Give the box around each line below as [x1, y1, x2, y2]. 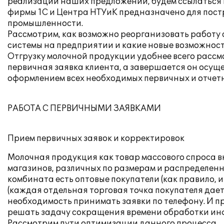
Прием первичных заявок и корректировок [7, 133, 184, 143]
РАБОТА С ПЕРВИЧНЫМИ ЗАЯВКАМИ [7, 103, 161, 113]
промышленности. [7, 18, 83, 28]
